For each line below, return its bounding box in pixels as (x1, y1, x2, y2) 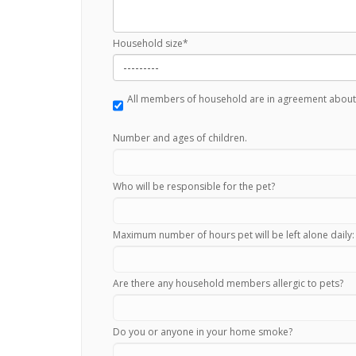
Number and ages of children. (113, 130, 247, 145)
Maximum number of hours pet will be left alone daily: (113, 227, 354, 242)
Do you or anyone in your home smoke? (113, 324, 292, 339)
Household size (113, 37, 183, 51)
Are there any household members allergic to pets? (113, 276, 343, 290)
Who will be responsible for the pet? (113, 179, 275, 193)
